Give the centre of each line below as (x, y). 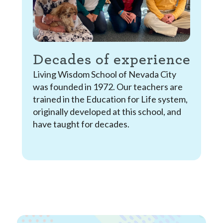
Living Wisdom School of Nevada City (104, 74)
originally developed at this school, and (107, 112)
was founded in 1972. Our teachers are (108, 87)
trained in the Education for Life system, (110, 99)
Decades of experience (111, 60)
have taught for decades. (81, 124)
